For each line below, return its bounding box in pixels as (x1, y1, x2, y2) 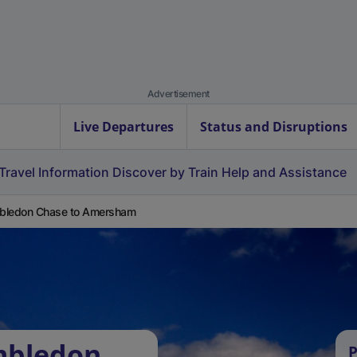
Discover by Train (112, 164, 218, 180)
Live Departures (73, 118, 174, 135)
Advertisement (147, 88, 210, 100)
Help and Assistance (222, 164, 347, 180)
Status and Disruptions (200, 118, 347, 135)
